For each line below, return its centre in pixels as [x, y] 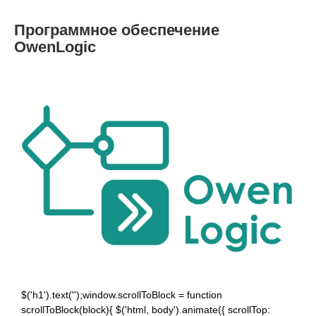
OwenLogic [55, 47]
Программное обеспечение [117, 30]
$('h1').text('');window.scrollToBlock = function [122, 294]
